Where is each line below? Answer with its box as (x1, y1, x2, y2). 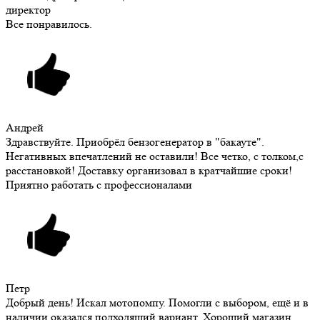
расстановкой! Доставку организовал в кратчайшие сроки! (6, 164, 292, 178)
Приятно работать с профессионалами (6, 178, 192, 192)
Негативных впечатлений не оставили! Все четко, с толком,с (6, 149, 304, 164)
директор (6, 3, 51, 17)
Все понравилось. (6, 17, 92, 31)
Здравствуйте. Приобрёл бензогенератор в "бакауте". (6, 135, 264, 149)
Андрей (6, 121, 44, 135)
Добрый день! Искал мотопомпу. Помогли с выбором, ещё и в (6, 296, 309, 310)
